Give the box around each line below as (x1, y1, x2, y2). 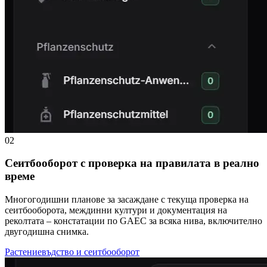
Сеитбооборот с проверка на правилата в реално (5, 157, 259, 170)
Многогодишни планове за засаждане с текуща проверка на (5, 194, 249, 204)
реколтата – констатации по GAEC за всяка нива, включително (5, 215, 262, 226)
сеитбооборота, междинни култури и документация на (5, 204, 227, 215)
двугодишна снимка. (5, 226, 89, 237)
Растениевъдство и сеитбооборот (5, 246, 139, 257)
